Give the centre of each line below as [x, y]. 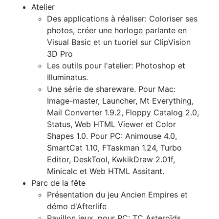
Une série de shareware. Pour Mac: [111, 89]
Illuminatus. [67, 77]
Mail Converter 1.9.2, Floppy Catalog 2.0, [123, 112]
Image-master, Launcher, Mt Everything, [120, 100]
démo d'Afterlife [77, 206]
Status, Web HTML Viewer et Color [111, 124]
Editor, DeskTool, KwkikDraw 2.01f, [111, 159]
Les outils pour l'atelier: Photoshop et [116, 65]
